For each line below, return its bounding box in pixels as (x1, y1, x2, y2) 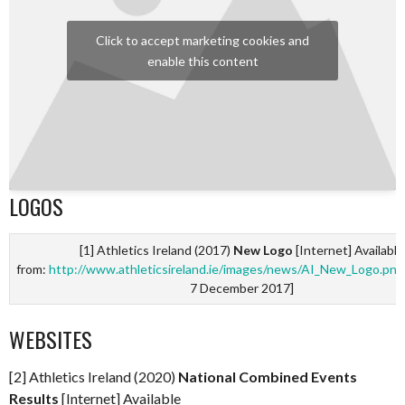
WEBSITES (9, 322, 92, 355)
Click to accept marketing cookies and (96, 32, 309, 48)
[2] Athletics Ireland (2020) (9, 367, 178, 385)
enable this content (146, 52, 259, 69)
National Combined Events (178, 367, 357, 385)
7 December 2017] (189, 279, 294, 296)
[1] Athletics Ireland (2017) (79, 241, 233, 258)
